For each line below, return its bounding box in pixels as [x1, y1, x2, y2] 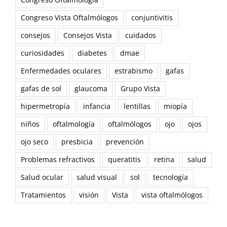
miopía [164, 102, 187, 111]
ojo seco [21, 137, 48, 147]
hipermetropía [21, 102, 70, 111]
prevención [106, 137, 144, 147]
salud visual [77, 173, 117, 182]
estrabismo [115, 66, 153, 76]
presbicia [61, 137, 93, 147]
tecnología [153, 173, 188, 182]
